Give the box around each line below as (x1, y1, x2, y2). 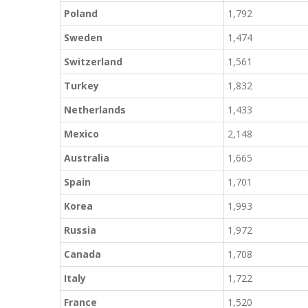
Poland (64, 7, 98, 20)
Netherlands (64, 103, 126, 116)
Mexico (64, 127, 99, 140)
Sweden (64, 31, 102, 44)
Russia (64, 223, 96, 236)
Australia (64, 151, 109, 164)
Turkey (64, 79, 99, 92)
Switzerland (64, 55, 122, 68)
